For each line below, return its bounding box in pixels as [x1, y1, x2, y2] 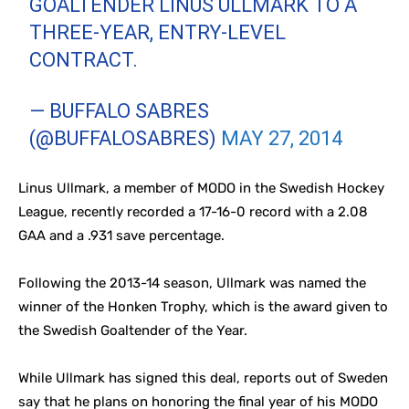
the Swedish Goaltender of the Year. [18, 322, 247, 339]
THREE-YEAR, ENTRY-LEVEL [29, 21, 287, 44]
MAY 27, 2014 [221, 127, 343, 150]
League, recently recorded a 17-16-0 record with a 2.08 [18, 204, 368, 220]
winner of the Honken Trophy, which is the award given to [18, 299, 388, 315]
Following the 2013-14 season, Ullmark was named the [18, 275, 366, 291]
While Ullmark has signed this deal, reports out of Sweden [18, 370, 388, 386]
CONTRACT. [29, 48, 139, 71]
